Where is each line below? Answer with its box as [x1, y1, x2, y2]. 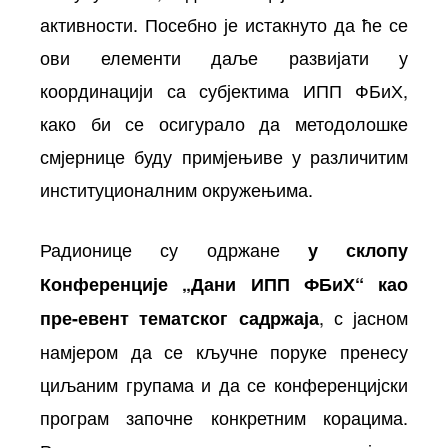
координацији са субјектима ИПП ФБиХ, [40, 76, 408, 103]
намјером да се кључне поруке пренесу [40, 337, 408, 364]
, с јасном [318, 303, 408, 330]
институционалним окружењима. [40, 175, 313, 202]
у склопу [307, 236, 408, 263]
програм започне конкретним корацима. [40, 403, 408, 430]
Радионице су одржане [40, 235, 308, 262]
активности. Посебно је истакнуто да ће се [40, 10, 408, 37]
